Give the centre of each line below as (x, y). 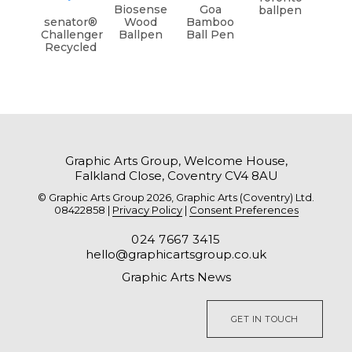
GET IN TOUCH (264, 319)
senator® (71, 22)
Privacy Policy (147, 209)
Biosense (140, 9)
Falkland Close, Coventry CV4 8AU (176, 175)
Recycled (71, 47)
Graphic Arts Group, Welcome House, (176, 160)
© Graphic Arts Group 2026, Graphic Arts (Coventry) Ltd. (176, 197)
